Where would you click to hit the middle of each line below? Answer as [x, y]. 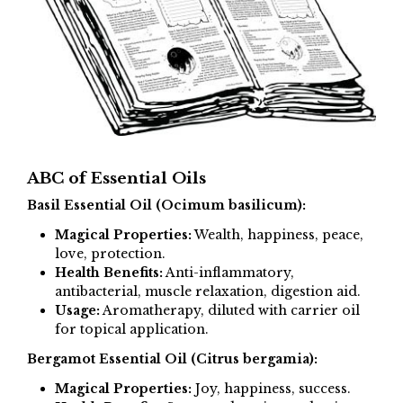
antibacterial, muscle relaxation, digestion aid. [207, 291]
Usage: [77, 310]
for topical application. [131, 329]
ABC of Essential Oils [116, 178]
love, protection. [110, 253]
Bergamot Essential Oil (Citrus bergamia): [172, 359]
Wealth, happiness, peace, [277, 234]
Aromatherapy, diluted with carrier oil [229, 310]
